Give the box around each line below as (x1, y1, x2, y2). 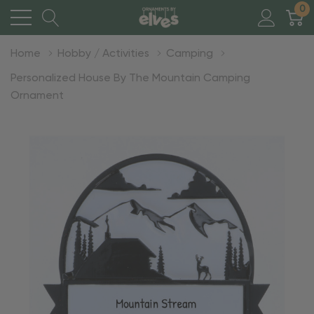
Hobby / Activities (57, 48, 149, 60)
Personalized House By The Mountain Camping (11, 73, 250, 84)
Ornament (11, 90, 64, 102)
